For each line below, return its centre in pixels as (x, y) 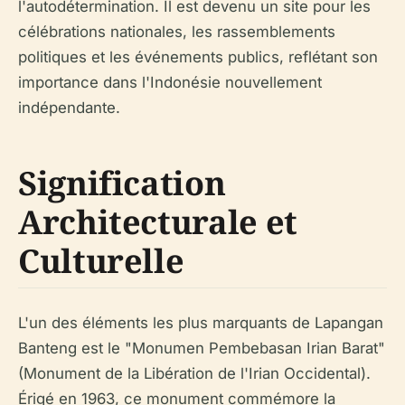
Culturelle (101, 260)
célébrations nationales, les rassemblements (177, 31)
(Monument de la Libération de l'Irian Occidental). (194, 373)
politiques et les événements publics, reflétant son (198, 57)
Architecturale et (158, 221)
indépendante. (69, 107)
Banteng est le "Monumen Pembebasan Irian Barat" (202, 348)
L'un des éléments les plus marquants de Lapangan (201, 322)
